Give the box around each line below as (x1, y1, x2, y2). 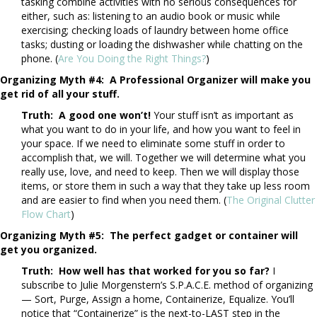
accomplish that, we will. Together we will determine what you (21, 151, 306, 165)
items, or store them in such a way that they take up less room (21, 179, 310, 193)
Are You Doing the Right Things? (58, 52, 206, 66)
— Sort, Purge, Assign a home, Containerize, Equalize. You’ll (21, 292, 294, 306)
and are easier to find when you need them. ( (21, 193, 226, 207)
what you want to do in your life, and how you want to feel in (21, 122, 301, 137)
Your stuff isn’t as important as (151, 108, 294, 122)
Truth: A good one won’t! (21, 108, 151, 122)
